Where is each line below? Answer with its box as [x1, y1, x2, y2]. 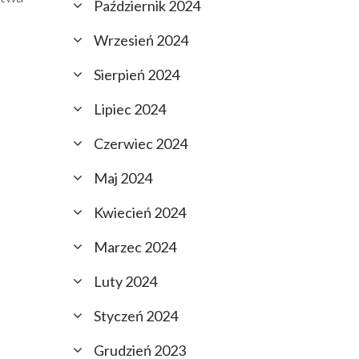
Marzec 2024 [94, 238, 176, 256]
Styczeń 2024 [94, 307, 178, 325]
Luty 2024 [94, 272, 157, 290]
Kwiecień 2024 [94, 204, 186, 221]
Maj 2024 [94, 169, 152, 187]
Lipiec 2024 [94, 100, 166, 118]
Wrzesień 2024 [94, 31, 188, 49]
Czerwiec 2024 [94, 135, 188, 152]
